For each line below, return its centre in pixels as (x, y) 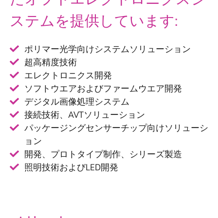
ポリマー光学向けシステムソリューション (108, 49)
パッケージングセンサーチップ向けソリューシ (116, 128)
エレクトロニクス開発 (68, 76)
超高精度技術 (51, 63)
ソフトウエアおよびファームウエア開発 (103, 89)
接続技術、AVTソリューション (85, 115)
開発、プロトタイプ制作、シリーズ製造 (103, 154)
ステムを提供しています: (94, 21)
